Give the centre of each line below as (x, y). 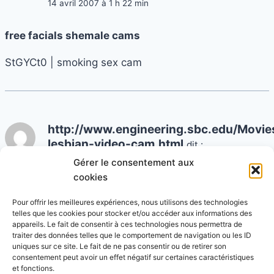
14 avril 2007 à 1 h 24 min (98, 157)
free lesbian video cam (63, 190)
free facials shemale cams (72, 35)
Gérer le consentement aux (134, 162)
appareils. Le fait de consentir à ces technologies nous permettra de (127, 224)
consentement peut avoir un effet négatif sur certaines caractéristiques (133, 257)
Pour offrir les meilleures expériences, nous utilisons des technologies (130, 202)
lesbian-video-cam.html (116, 144)
